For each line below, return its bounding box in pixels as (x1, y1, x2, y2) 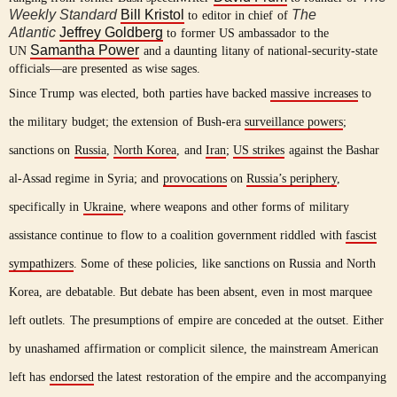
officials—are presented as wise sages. (9, 62, 201, 76)
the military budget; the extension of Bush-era (9, 115, 245, 129)
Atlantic (9, 25, 59, 41)
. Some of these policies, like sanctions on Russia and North (74, 257, 376, 271)
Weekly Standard (9, 7, 121, 23)
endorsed (49, 370, 94, 385)
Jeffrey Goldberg (59, 25, 163, 41)
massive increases (270, 87, 358, 101)
